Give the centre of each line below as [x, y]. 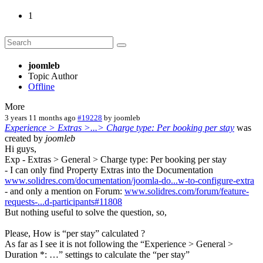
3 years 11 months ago [40, 117]
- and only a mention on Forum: [65, 191]
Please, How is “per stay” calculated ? [75, 233]
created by [25, 138]
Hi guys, [21, 149]
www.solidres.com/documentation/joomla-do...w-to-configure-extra [129, 180]
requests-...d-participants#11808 [63, 201]
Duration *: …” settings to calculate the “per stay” [97, 254]
